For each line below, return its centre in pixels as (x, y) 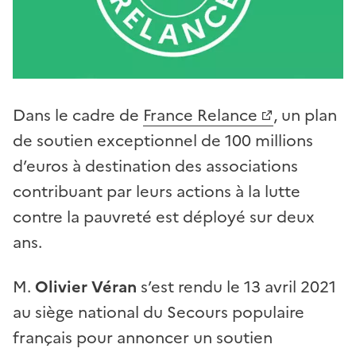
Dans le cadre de (78, 116)
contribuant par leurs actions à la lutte (157, 192)
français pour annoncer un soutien (143, 338)
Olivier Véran (84, 287)
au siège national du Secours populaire (159, 313)
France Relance (200, 116)
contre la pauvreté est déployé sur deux (164, 217)
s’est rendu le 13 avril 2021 (236, 287)
